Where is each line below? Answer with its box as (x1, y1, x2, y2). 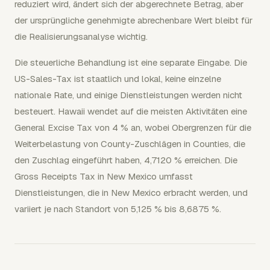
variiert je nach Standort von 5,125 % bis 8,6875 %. (14, 203, 221, 215)
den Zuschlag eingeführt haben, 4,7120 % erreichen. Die (14, 154, 237, 166)
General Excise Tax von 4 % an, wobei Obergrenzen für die (14, 122, 251, 133)
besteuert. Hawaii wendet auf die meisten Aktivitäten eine (14, 105, 247, 117)
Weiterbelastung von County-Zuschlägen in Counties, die (14, 138, 245, 149)
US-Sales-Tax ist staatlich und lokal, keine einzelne (14, 73, 221, 84)
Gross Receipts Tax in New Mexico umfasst (14, 171, 193, 182)
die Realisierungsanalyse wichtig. (14, 31, 148, 42)
